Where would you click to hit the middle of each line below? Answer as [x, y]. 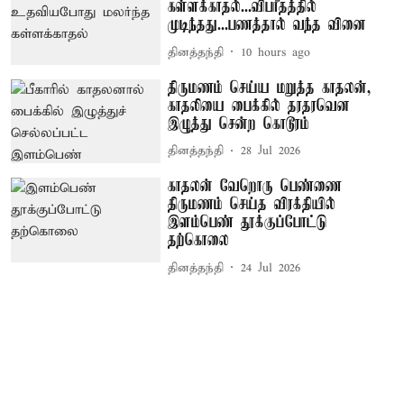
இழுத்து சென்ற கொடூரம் [239, 124]
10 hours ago [276, 52]
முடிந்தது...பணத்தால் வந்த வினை [267, 26]
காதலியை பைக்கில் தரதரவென [259, 106]
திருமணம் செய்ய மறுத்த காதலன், [270, 88]
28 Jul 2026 [271, 151]
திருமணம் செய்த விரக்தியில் [252, 205]
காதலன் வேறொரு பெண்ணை [255, 187]
